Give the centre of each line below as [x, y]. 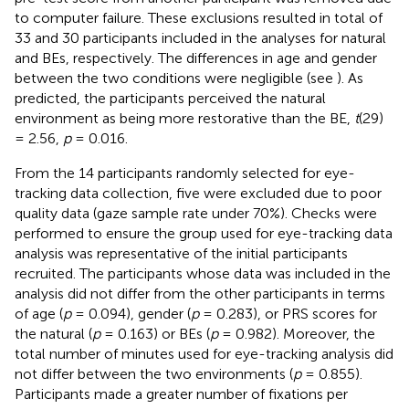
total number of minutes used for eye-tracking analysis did [204, 353]
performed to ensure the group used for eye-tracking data [204, 233]
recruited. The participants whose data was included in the [203, 273]
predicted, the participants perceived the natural [170, 98]
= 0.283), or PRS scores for [288, 313]
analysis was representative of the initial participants [181, 253]
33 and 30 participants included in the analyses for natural [200, 37]
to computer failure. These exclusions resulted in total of [199, 17]
